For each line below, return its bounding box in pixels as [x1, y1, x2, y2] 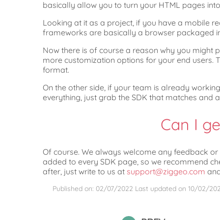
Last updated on [135, 184, 188, 193]
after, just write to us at [43, 166, 127, 176]
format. [43, 64, 69, 75]
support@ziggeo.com [127, 166, 205, 176]
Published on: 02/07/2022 [53, 184, 133, 193]
